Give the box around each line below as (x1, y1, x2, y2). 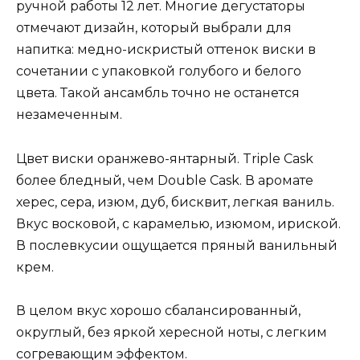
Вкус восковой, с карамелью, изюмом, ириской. (16, 215, 341, 231)
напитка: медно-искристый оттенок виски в (16, 42, 316, 58)
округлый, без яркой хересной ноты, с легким (16, 324, 327, 340)
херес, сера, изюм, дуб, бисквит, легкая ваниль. (16, 194, 334, 210)
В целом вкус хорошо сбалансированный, (16, 302, 301, 318)
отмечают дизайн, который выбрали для (16, 20, 292, 36)
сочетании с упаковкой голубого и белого (16, 63, 301, 80)
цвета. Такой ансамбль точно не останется (16, 85, 300, 101)
